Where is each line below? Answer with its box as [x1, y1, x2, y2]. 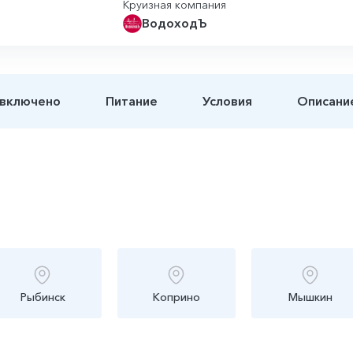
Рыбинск [20, 289, 65, 304]
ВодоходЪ [141, 15, 207, 31]
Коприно [153, 289, 200, 304]
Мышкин [288, 289, 333, 304]
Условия [202, 92, 252, 109]
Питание [106, 92, 158, 109]
